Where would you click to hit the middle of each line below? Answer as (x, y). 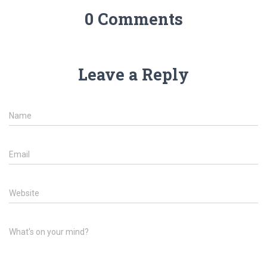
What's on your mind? (49, 232)
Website (24, 193)
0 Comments (133, 19)
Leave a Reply (133, 74)
